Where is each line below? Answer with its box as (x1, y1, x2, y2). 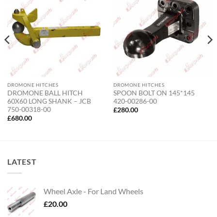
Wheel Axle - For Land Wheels (44, 186, 143, 196)
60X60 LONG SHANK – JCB (7, 97, 91, 105)
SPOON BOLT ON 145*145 (113, 89, 195, 97)
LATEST (7, 156, 37, 166)
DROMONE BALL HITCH (7, 89, 83, 97)
